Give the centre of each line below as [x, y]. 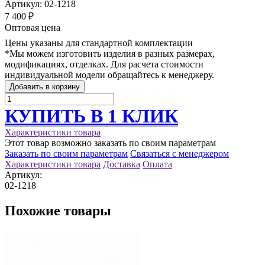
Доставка [122, 164]
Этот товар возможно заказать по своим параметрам [110, 143]
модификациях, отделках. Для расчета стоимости [104, 64]
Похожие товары [58, 210]
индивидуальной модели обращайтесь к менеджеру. [109, 75]
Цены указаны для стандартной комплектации [99, 43]
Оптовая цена [33, 27]
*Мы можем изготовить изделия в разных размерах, [110, 53]
